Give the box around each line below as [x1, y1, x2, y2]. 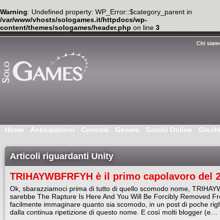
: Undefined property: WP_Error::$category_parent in [27, 8, 192, 16]
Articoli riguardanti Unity [10, 151, 113, 161]
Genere [115, 126, 139, 134]
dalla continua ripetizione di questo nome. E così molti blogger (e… [10, 208, 218, 216]
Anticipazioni [30, 126, 75, 134]
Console [81, 126, 109, 134]
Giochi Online [146, 126, 192, 134]
